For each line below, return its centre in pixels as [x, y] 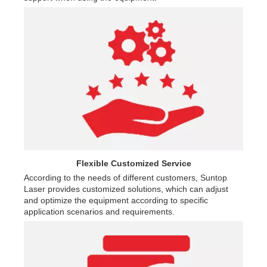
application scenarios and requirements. [99, 211]
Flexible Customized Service [133, 163]
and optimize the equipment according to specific [116, 200]
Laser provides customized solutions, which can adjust [126, 189]
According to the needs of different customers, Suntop [125, 177]
